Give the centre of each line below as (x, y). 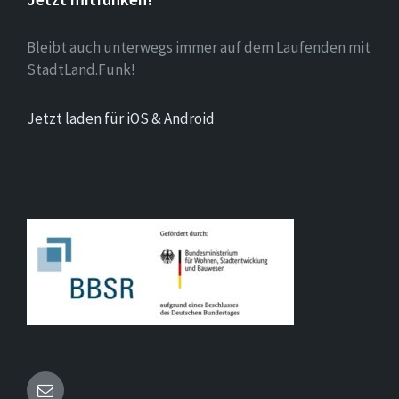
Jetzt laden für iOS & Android (121, 119)
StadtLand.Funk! (81, 70)
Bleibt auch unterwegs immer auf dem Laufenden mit (199, 48)
